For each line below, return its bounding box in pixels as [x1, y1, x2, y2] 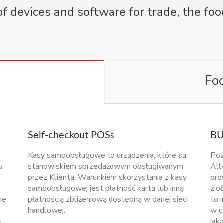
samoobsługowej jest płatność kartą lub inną [28, 182, 184, 194]
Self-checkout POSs [28, 130, 114, 140]
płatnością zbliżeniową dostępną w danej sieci [28, 193, 188, 205]
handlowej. [28, 204, 65, 216]
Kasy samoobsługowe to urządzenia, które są [28, 149, 186, 161]
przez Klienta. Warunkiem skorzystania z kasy [28, 171, 187, 183]
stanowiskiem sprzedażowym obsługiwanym [28, 160, 183, 172]
